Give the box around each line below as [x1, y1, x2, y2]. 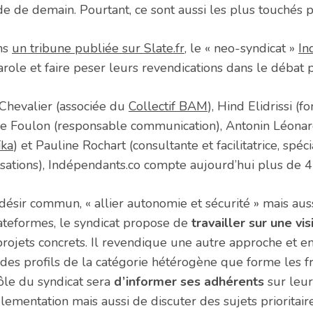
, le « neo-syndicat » [184, 40, 298, 57]
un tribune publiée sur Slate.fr [12, 40, 184, 57]
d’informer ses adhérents [114, 273, 268, 291]
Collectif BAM [129, 98, 208, 115]
